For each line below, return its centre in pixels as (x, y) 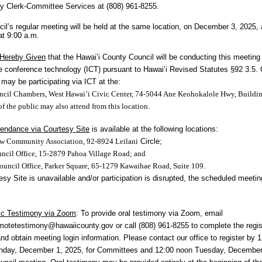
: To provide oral (104, 213)
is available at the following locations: (154, 129)
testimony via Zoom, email (178, 213)
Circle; (150, 141)
